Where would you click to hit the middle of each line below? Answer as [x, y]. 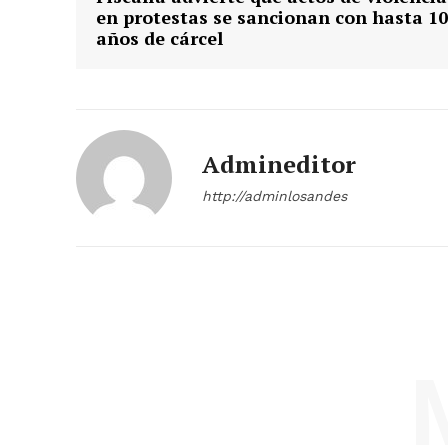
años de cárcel [159, 38]
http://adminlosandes [274, 196]
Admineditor [279, 164]
